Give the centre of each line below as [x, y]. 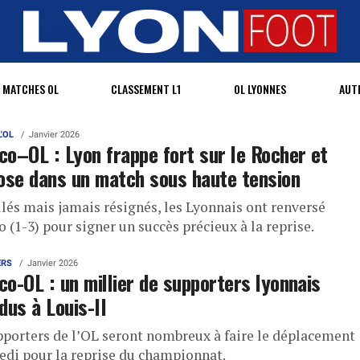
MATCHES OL [30, 89]
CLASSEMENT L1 [146, 89]
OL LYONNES [260, 89]
